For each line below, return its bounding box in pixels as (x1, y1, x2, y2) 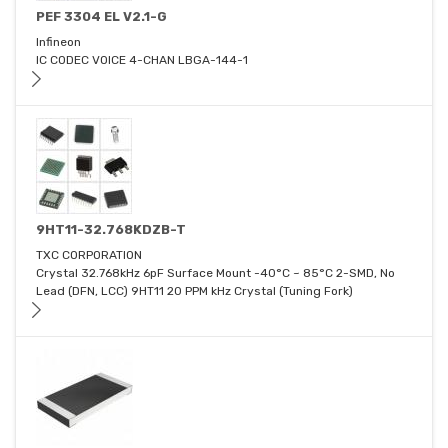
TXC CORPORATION (36, 248, 142, 263)
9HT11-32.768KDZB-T (36, 222, 186, 238)
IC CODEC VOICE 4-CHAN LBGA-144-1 (36, 53, 248, 68)
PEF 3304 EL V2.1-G (36, 9, 167, 25)
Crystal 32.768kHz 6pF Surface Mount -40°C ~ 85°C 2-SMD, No (36, 266, 395, 281)
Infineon (36, 35, 81, 50)
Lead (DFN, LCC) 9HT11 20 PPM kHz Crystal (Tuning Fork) (36, 284, 353, 299)
